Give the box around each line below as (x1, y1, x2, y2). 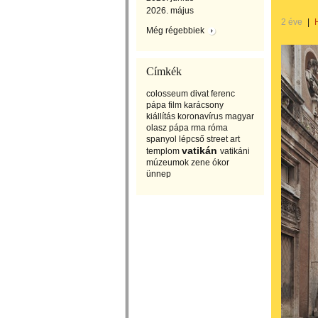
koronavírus (177, 111, 223, 121)
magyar (225, 111, 254, 121)
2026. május (146, 6, 194, 16)
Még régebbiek (146, 26, 204, 35)
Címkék (146, 65, 182, 77)
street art (207, 134, 240, 144)
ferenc (211, 89, 235, 99)
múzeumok (146, 158, 189, 168)
